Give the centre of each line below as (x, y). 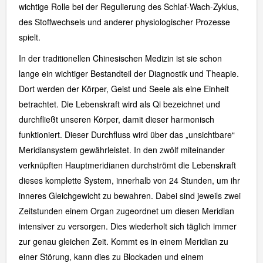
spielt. (29, 37)
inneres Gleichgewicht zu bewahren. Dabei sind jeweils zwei (129, 195)
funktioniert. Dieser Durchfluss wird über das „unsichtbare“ (127, 134)
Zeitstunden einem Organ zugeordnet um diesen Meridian (126, 210)
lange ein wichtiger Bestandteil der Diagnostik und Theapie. (129, 73)
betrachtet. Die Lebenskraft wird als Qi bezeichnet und (119, 104)
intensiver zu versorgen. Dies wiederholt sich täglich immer (127, 226)
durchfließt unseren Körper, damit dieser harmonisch (116, 119)
